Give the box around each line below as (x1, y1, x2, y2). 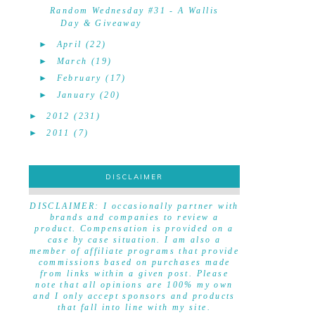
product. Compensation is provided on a (34, 224, 234, 233)
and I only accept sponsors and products (33, 291, 236, 301)
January (56, 90, 96, 100)
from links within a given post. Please (39, 269, 229, 278)
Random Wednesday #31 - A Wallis (49, 6, 219, 15)
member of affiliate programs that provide (29, 246, 240, 256)
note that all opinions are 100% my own (35, 280, 233, 290)
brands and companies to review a (49, 212, 219, 222)
